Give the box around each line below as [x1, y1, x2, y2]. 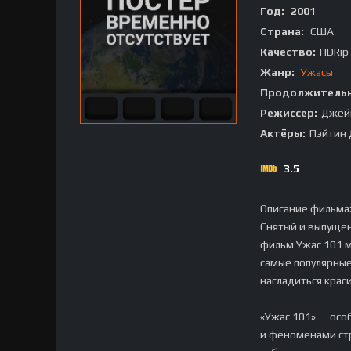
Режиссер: [260, 107, 317, 119]
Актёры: [260, 127, 306, 139]
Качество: [260, 45, 316, 58]
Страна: [260, 25, 304, 38]
